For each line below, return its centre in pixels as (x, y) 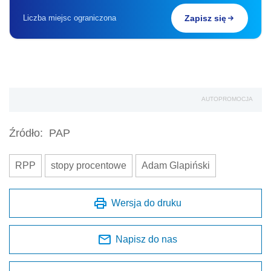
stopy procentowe (89, 166)
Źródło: (26, 133)
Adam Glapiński (176, 166)
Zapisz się (205, 18)
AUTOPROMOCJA (227, 99)
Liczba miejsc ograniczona (70, 18)
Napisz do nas (146, 240)
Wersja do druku (146, 203)
